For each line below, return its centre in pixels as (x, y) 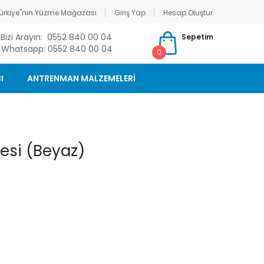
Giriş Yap (130, 13)
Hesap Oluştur (188, 13)
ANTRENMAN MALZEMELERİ (81, 78)
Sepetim (197, 37)
